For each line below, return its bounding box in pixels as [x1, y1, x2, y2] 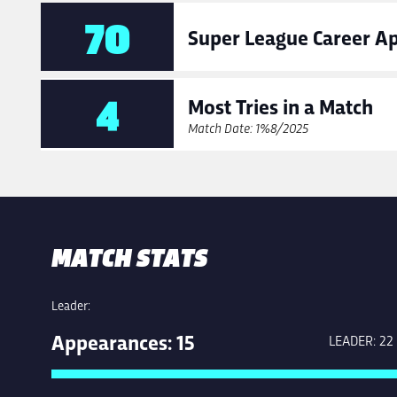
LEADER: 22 [329, 330, 393, 349]
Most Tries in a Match [188, 90, 373, 120]
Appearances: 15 [51, 326, 195, 355]
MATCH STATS [51, 237, 207, 274]
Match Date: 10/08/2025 [188, 118, 308, 136]
